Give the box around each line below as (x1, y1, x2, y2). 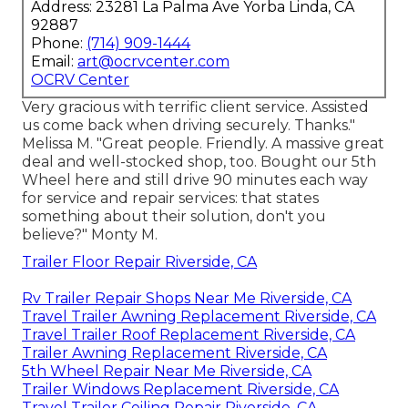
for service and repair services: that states (22, 189, 319, 208)
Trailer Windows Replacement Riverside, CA (22, 381, 339, 399)
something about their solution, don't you (22, 208, 326, 226)
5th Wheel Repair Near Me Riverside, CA (22, 362, 311, 381)
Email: (31, 53, 77, 71)
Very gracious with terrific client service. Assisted (22, 98, 369, 117)
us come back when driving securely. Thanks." (22, 117, 355, 135)
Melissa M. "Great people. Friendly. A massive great (22, 135, 384, 153)
